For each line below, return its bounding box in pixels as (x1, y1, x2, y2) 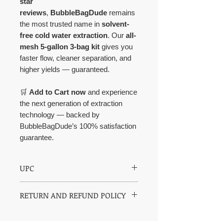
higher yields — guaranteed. (20, 65, 110, 74)
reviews (20, 8, 46, 17)
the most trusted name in (20, 20, 102, 29)
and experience (86, 88, 137, 97)
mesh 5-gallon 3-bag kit (20, 42, 100, 51)
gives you (100, 42, 133, 51)
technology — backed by (20, 110, 100, 119)
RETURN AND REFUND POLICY (20, 190, 126, 201)
